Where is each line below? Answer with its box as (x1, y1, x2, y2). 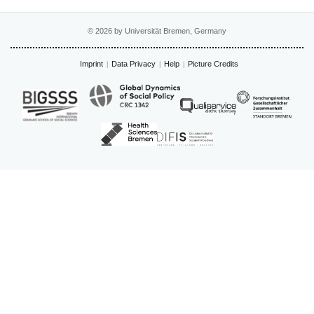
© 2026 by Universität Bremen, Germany (88, 26, 226, 35)
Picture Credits (187, 59, 238, 68)
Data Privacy (111, 59, 156, 68)
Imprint (79, 59, 103, 68)
